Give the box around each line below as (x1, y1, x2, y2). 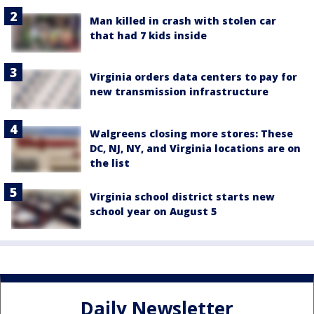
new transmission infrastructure (90, 85, 268, 99)
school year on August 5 (90, 205, 217, 219)
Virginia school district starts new (90, 190, 275, 204)
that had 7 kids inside (90, 29, 207, 43)
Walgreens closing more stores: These (90, 126, 293, 140)
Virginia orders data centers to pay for (90, 70, 297, 84)
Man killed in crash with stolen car (90, 14, 276, 28)
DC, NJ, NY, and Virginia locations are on (90, 141, 301, 155)
